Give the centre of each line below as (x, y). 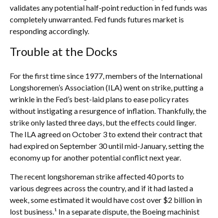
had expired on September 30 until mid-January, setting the (107, 146)
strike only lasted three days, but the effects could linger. (103, 122)
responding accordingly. (49, 31)
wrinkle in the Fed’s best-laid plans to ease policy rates (99, 99)
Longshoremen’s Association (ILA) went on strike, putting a (107, 87)
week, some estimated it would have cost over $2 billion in (106, 200)
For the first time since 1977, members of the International (106, 76)
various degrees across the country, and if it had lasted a (101, 188)
